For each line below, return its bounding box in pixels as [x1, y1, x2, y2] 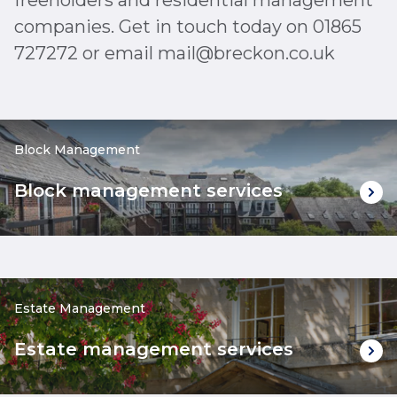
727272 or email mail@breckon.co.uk [14, 43, 335, 64]
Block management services [14, 180, 283, 201]
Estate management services [14, 339, 293, 360]
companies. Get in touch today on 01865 [14, 16, 362, 37]
